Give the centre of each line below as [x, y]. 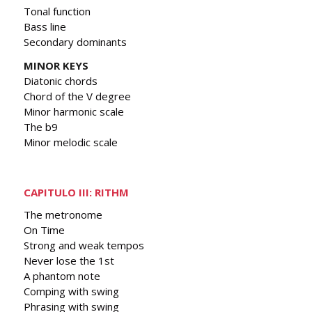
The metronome [63, 214]
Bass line [45, 26]
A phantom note [62, 275]
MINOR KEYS [56, 66]
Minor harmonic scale [74, 112]
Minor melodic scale [71, 142]
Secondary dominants [75, 41]
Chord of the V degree [77, 96]
